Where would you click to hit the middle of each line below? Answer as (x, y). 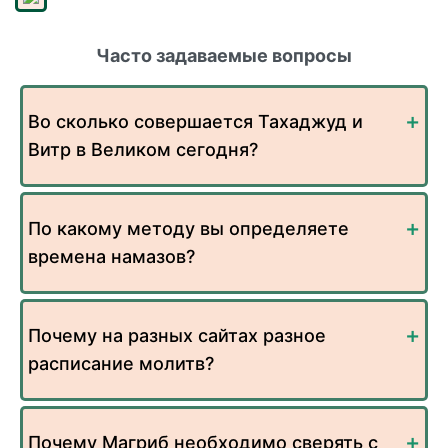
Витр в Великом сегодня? (143, 150)
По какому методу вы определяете (188, 229)
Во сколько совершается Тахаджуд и (195, 122)
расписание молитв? (121, 364)
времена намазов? (111, 257)
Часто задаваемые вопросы (224, 56)
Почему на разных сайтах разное (177, 336)
